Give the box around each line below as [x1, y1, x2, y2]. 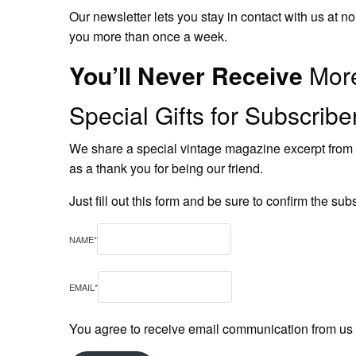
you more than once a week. [69, 26, 228, 45]
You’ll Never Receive [69, 57, 303, 92]
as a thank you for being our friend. [69, 158, 264, 177]
